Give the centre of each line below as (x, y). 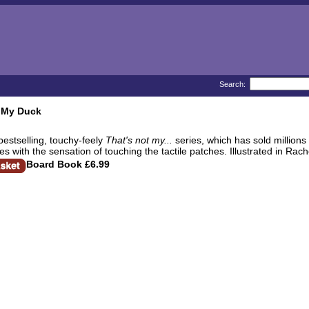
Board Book (54, 164)
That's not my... (140, 140)
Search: (233, 84)
